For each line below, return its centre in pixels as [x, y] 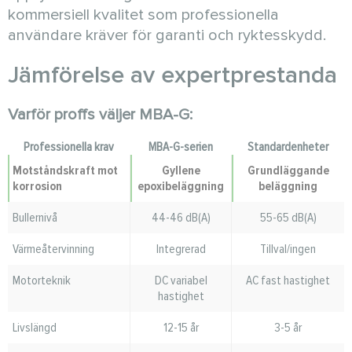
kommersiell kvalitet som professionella [143, 15]
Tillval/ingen [288, 249]
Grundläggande [288, 170]
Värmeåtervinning [53, 249]
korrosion [37, 186]
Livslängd [35, 328]
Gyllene [181, 170]
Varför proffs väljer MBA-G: [100, 115]
